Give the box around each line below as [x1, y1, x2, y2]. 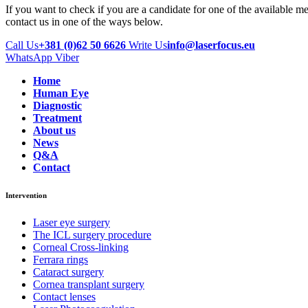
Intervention [5, 191, 47, 200]
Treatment [33, 112, 82, 124]
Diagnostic [33, 100, 82, 112]
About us [33, 124, 76, 137]
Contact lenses [33, 291, 96, 303]
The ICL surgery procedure [33, 229, 151, 241]
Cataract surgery [33, 266, 104, 278]
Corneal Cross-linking [33, 241, 129, 254]
